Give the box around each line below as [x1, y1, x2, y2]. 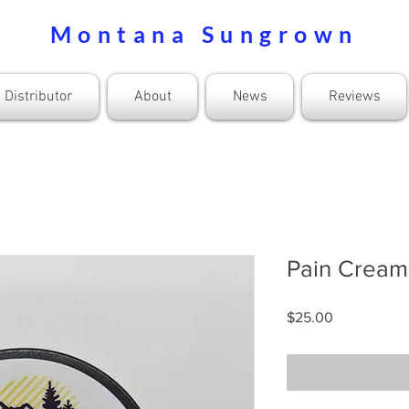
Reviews [328, 88, 381, 106]
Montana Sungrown [49, 20, 359, 47]
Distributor [5, 88, 72, 106]
